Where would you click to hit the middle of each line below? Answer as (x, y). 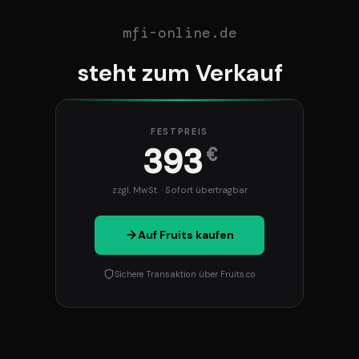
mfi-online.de (179, 32)
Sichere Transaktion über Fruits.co (185, 274)
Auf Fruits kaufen (186, 235)
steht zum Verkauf (179, 73)
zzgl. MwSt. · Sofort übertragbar (179, 190)
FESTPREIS (179, 132)
